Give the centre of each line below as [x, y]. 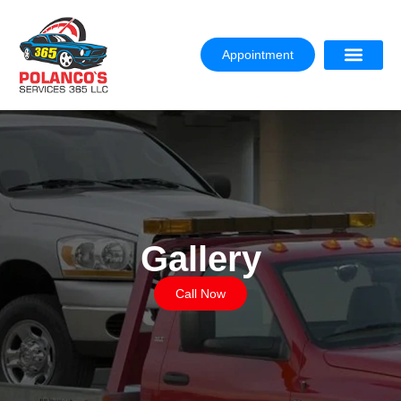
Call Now [200, 293]
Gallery [200, 258]
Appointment [258, 55]
